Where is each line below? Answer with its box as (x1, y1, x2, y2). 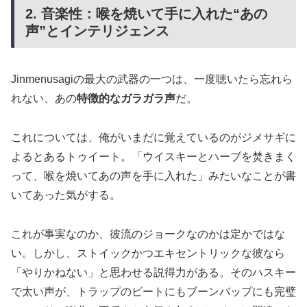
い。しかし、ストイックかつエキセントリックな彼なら (11, 247, 285, 259)
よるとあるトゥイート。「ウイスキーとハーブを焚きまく (11, 151, 296, 163)
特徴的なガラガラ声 (77, 93, 175, 105)
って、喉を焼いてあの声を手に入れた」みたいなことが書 (11, 170, 296, 182)
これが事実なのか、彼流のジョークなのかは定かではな (11, 228, 285, 240)
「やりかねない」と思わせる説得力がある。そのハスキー (11, 266, 296, 278)
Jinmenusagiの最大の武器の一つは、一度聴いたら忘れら (11, 73, 293, 86)
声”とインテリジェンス (25, 23, 169, 38)
